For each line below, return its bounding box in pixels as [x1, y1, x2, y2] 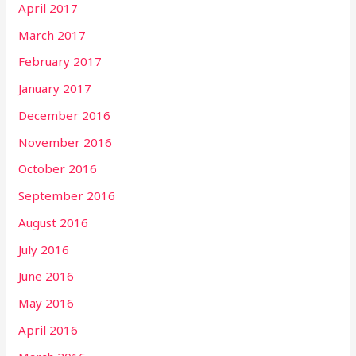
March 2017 [18, 26, 87, 43]
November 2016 [18, 133, 113, 150]
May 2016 [18, 295, 75, 311]
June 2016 [18, 268, 75, 284]
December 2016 [18, 106, 111, 123]
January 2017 [18, 80, 92, 96]
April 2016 [18, 321, 79, 338]
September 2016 [18, 188, 116, 203]
